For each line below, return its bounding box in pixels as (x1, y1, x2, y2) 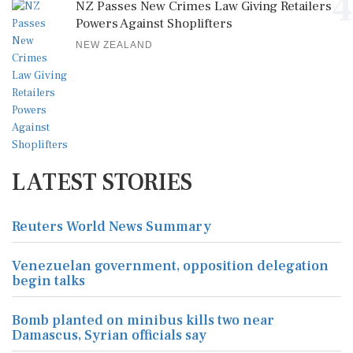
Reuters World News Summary (12, 217, 211, 236)
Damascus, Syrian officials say (12, 326, 206, 344)
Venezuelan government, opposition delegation (12, 257, 329, 275)
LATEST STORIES (12, 167, 192, 198)
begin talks (12, 272, 85, 290)
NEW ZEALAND (76, 39, 153, 50)
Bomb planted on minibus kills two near (12, 311, 274, 329)
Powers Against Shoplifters (76, 15, 232, 32)
